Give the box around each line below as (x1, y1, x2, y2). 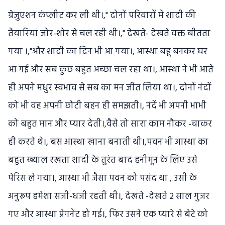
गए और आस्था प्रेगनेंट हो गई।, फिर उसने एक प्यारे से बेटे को (8, 207, 208, 222)
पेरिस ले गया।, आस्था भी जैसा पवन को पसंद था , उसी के (8, 171, 197, 186)
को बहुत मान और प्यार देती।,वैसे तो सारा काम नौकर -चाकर (8, 117, 212, 132)
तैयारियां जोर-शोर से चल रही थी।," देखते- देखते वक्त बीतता (8, 27, 210, 42)
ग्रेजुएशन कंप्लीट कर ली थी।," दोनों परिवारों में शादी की (8, 9, 196, 24)
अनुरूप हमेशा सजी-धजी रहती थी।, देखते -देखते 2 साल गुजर (8, 189, 209, 204)
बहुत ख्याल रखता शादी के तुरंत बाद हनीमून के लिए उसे (8, 153, 197, 168)
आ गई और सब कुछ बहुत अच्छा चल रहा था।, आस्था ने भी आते (8, 63, 213, 78)
